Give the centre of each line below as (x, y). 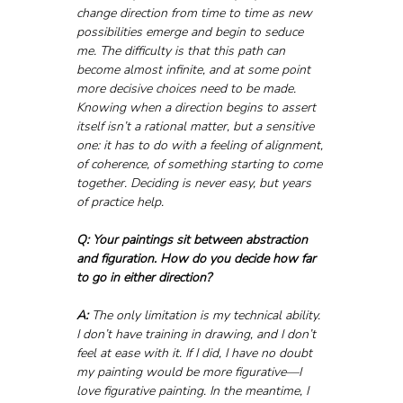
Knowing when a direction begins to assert (197, 107)
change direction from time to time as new (196, 13)
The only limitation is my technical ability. (206, 315)
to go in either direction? (143, 277)
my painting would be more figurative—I (190, 372)
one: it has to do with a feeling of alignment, (201, 145)
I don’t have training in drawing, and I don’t (197, 334)
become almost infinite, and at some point (195, 69)
